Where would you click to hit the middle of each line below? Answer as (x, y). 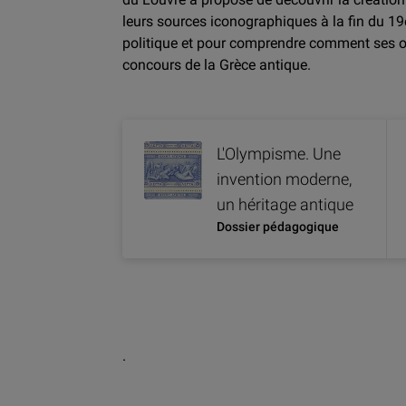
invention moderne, (285, 179)
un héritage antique (285, 205)
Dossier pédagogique (278, 227)
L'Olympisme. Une (279, 154)
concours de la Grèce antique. (217, 65)
